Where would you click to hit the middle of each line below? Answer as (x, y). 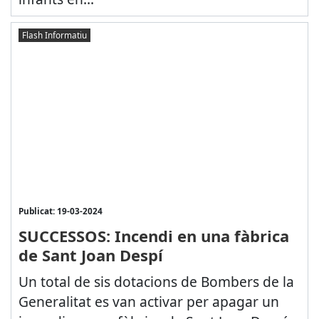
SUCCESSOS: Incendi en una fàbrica (153, 235)
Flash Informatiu (54, 35)
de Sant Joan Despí (90, 255)
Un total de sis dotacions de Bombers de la (156, 281)
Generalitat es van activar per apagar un (148, 301)
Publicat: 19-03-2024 (60, 210)
